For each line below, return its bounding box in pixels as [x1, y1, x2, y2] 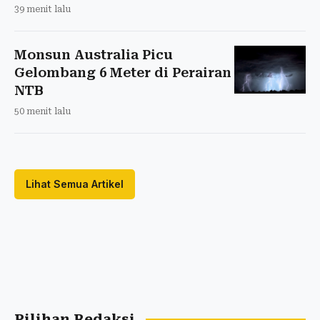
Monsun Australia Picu [14, 46, 173, 62]
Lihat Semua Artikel [26, 177, 124, 190]
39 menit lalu [14, 4, 71, 14]
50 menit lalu [14, 106, 71, 116]
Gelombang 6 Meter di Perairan [14, 64, 231, 80]
